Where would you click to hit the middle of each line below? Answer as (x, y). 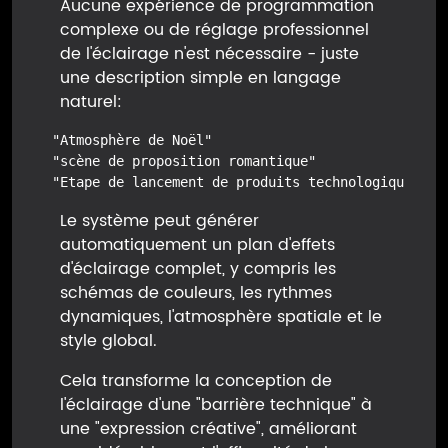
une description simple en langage (200, 78)
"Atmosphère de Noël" (128, 140)
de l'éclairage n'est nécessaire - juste (209, 54)
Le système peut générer (159, 221)
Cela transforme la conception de (196, 381)
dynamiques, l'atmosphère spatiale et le (221, 317)
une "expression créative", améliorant (208, 429)
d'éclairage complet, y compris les (198, 269)
